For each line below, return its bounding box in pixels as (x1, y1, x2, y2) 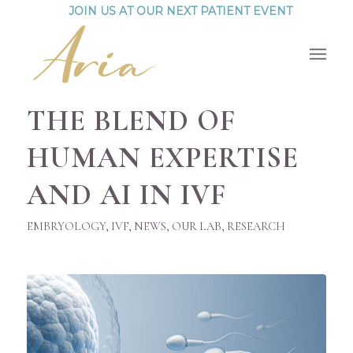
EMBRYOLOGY (26, 219, 106, 233)
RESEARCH (226, 219, 285, 233)
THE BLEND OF (26, 103, 236, 139)
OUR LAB (171, 219, 221, 233)
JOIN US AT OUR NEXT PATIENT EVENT (68, 4, 292, 18)
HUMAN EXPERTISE (26, 140, 299, 176)
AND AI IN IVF (26, 177, 226, 213)
